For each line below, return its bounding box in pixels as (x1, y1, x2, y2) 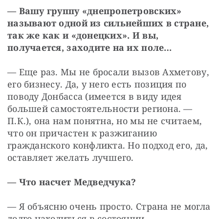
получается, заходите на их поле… (7, 41, 172, 53)
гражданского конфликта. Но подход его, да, (7, 139, 208, 151)
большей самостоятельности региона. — (7, 102, 193, 114)
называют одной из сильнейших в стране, (7, 17, 209, 29)
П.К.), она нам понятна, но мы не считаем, (7, 114, 202, 127)
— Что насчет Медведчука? (7, 175, 136, 188)
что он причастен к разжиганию (7, 127, 157, 139)
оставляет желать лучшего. (7, 151, 134, 163)
